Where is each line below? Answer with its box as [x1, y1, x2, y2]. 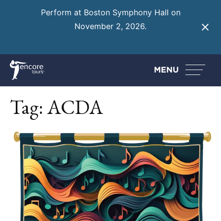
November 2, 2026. [74, 21, 147, 32]
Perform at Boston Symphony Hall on [40, 7, 181, 18]
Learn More [89, 36, 132, 46]
